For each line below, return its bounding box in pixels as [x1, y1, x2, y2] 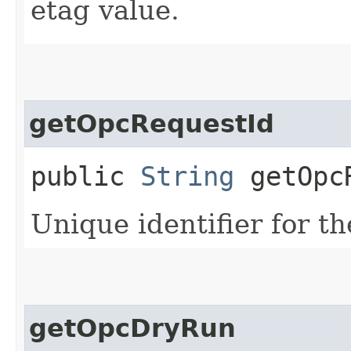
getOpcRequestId [29, 109, 274, 138]
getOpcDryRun [29, 313, 236, 342]
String [140, 160, 234, 192]
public [31, 160, 140, 192]
